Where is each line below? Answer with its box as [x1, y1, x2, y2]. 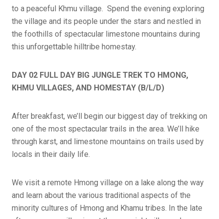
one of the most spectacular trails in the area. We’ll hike [12, 124, 199, 133]
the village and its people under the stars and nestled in [12, 16, 201, 26]
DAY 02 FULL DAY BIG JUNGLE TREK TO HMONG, [12, 70, 188, 80]
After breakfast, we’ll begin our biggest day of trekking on [12, 111, 207, 121]
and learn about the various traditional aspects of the [12, 190, 191, 200]
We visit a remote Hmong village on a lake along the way [12, 177, 204, 187]
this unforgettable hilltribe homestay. [12, 42, 136, 51]
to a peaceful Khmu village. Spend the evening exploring [12, 3, 204, 13]
